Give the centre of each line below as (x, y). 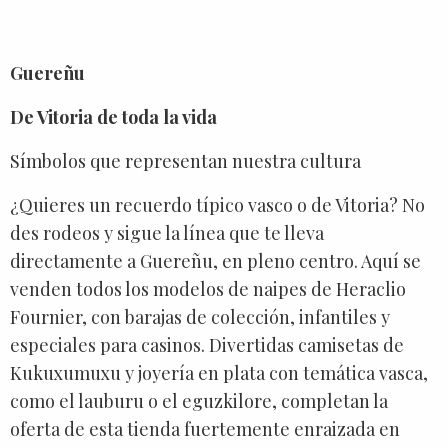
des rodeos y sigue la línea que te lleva (167, 232)
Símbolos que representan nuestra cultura (185, 160)
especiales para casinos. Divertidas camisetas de (207, 344)
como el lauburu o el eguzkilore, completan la (199, 400)
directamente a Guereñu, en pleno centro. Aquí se (215, 260)
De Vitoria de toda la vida (113, 116)
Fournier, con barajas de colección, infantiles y (200, 316)
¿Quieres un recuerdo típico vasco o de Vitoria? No (217, 204)
